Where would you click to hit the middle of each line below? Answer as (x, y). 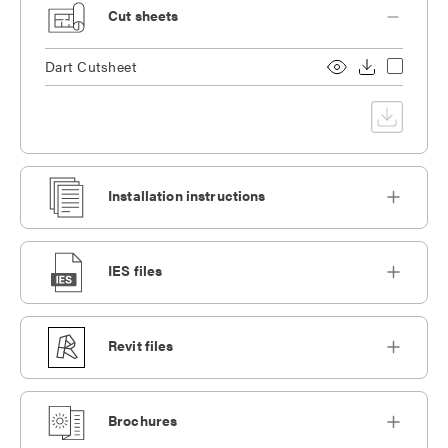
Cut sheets (143, 15)
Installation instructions (187, 195)
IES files (135, 270)
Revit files (141, 345)
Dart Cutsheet (91, 65)
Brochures (143, 420)
